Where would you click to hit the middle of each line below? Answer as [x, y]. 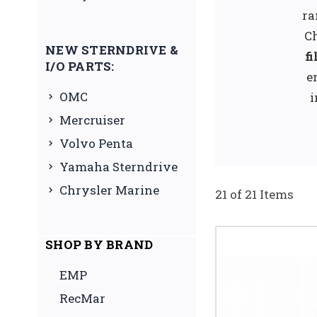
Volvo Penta [96, 143]
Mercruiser [92, 120]
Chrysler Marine [109, 190]
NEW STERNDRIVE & [112, 50]
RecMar [82, 298]
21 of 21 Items [254, 194]
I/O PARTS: [80, 66]
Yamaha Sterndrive [119, 166]
